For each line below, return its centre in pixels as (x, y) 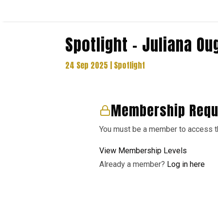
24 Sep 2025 (87, 65)
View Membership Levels (143, 150)
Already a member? (133, 164)
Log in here (186, 164)
